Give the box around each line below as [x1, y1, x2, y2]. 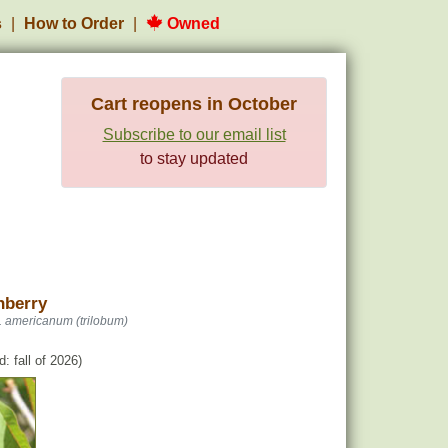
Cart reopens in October [91, 94, 297, 114]
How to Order [24, 15, 124, 32]
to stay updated [140, 150, 248, 167]
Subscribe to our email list [102, 126, 286, 143]
